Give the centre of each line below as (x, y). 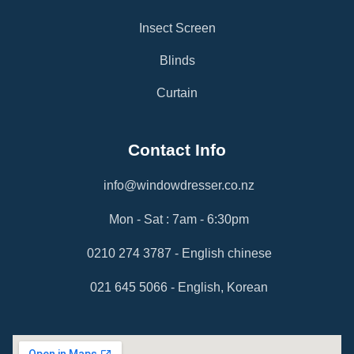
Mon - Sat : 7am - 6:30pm (179, 219)
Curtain (177, 92)
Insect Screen (177, 28)
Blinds (177, 60)
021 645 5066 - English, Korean (179, 287)
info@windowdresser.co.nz (179, 185)
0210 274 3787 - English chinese (179, 253)
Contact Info (177, 149)
